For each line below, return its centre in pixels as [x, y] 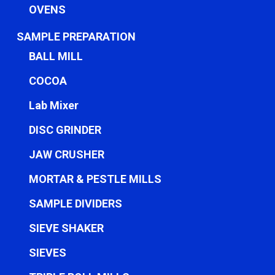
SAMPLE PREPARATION [76, 37]
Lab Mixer [53, 105]
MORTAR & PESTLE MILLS [95, 179]
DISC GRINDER [65, 130]
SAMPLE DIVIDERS [75, 203]
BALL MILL [56, 56]
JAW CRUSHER [66, 154]
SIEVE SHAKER [66, 228]
